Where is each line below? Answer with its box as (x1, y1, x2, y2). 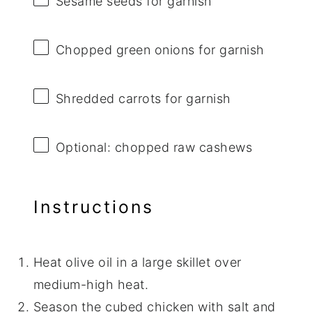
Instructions (33, 196, 154, 218)
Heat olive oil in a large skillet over (33, 254, 242, 270)
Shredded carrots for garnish (55, 91, 231, 107)
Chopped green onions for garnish (55, 42, 265, 57)
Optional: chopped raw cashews (55, 140, 253, 155)
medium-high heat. (33, 276, 149, 292)
